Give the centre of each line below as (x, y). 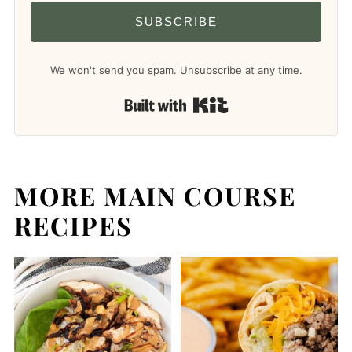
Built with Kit (271, 103)
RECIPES (73, 225)
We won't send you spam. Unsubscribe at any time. (176, 70)
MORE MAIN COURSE (155, 195)
